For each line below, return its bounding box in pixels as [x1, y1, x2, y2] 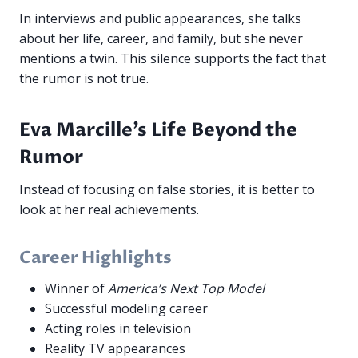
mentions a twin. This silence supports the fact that [19, 50, 326, 68]
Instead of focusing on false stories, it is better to [19, 181, 315, 199]
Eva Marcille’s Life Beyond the [19, 117, 297, 142]
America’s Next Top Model [108, 279, 265, 297]
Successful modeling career [45, 299, 208, 317]
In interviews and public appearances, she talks [19, 10, 301, 28]
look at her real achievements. [19, 201, 199, 219]
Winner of [45, 279, 108, 297]
